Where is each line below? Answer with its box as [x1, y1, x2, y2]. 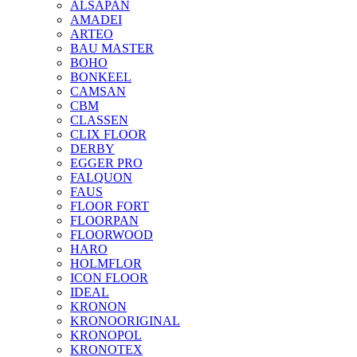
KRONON [70, 300, 127, 313]
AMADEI [70, 13, 122, 26]
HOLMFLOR [70, 257, 142, 270]
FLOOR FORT [70, 199, 149, 213]
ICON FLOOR [70, 271, 148, 284]
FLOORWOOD [70, 228, 153, 241]
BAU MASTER [70, 41, 154, 55]
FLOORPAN [70, 214, 139, 227]
